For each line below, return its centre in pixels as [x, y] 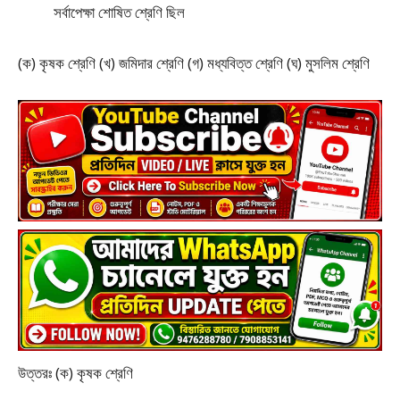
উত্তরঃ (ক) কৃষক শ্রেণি [75, 373]
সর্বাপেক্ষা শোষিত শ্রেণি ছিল [119, 12]
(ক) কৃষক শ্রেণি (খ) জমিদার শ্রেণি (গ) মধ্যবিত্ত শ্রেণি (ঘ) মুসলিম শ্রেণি [194, 63]
